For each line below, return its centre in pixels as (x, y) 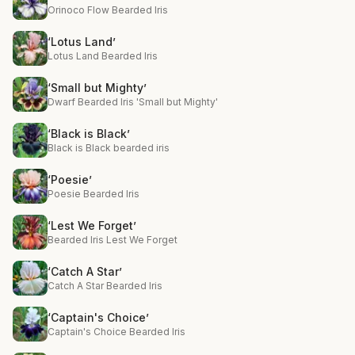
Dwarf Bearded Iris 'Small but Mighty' (133, 102)
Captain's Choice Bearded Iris (116, 332)
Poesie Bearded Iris (94, 194)
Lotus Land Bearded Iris (103, 56)
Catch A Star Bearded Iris (105, 286)
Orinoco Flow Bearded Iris (108, 10)
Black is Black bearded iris (109, 148)
